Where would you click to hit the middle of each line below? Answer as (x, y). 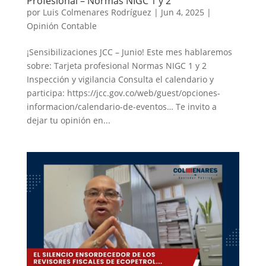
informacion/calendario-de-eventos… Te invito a (121, 106)
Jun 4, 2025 (182, 12)
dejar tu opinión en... (68, 120)
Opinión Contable (61, 26)
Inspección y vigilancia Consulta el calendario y (120, 79)
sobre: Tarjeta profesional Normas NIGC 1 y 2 (116, 65)
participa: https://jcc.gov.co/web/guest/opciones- (123, 93)
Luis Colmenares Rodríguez (97, 12)
